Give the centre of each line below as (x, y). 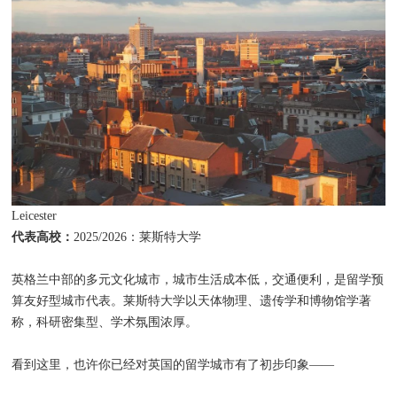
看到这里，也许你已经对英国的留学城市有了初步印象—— (173, 364)
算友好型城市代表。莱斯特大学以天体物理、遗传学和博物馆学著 (192, 300)
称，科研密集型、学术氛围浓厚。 (105, 322)
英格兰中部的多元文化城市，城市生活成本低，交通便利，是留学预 (198, 279)
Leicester (35, 215)
